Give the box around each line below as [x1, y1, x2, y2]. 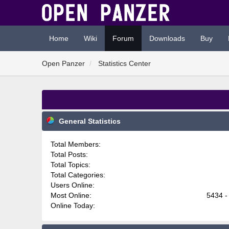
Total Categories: [51, 171, 105, 179]
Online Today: [51, 201, 95, 210]
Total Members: [51, 140, 101, 148]
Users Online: [51, 181, 95, 189]
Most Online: [51, 191, 91, 199]
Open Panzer [42, 59, 85, 67]
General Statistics [59, 117, 121, 125]
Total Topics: [51, 161, 90, 169]
